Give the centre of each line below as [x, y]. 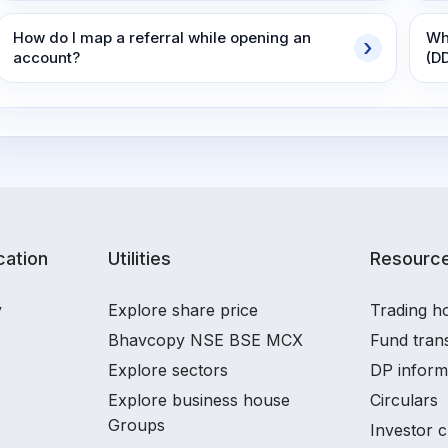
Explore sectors [168, 370]
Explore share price [183, 310]
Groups [136, 425]
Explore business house [199, 400]
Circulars [404, 400]
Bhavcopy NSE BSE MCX [205, 340]
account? [47, 57]
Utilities [139, 258]
